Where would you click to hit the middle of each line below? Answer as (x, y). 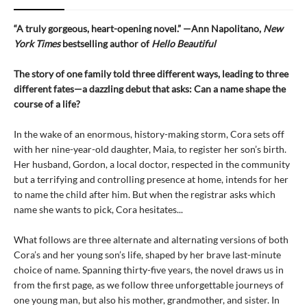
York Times (38, 44)
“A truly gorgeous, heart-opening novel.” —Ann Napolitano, (138, 29)
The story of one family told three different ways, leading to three (151, 74)
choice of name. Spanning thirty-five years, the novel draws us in (149, 270)
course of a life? (47, 104)
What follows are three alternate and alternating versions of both (151, 240)
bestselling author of (107, 44)
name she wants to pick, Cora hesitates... (98, 210)
